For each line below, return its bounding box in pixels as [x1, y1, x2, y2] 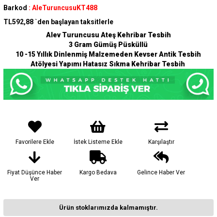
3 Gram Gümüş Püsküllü [69, 40, 148, 48]
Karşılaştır [148, 139, 174, 146]
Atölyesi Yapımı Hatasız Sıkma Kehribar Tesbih [30, 60, 185, 68]
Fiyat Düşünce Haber [7, 169, 62, 176]
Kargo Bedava [79, 169, 117, 176]
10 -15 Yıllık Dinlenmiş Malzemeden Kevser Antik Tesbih [15, 50, 201, 58]
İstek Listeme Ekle [73, 139, 123, 146]
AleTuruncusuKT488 [31, 3, 97, 12]
